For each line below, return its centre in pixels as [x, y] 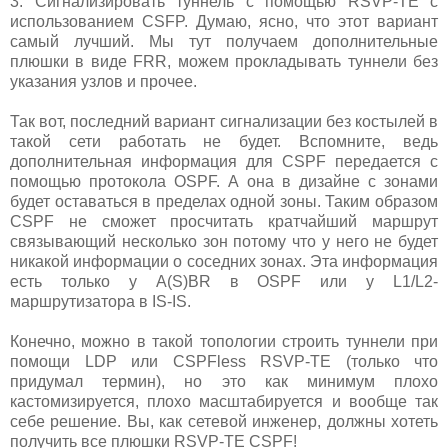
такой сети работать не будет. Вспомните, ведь [224, 142]
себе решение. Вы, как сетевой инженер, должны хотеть [224, 422]
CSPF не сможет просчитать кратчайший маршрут [224, 222]
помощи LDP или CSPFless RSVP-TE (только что [224, 362]
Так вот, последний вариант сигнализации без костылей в [224, 122]
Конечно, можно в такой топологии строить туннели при [224, 342]
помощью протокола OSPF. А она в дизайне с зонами [224, 182]
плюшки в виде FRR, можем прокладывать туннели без [224, 62]
